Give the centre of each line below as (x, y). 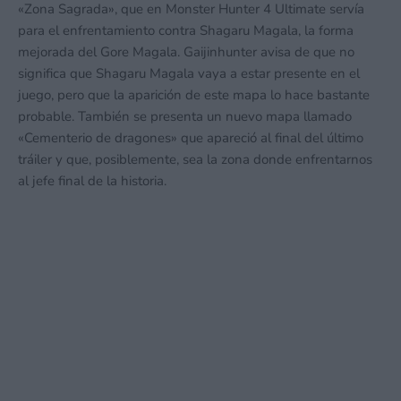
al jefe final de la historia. (92, 181)
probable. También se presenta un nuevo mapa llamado (185, 116)
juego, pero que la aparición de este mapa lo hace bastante (194, 95)
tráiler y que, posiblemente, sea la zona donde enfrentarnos (195, 159)
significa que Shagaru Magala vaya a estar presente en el (189, 73)
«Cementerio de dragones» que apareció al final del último (191, 138)
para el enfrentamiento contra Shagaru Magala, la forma (186, 30)
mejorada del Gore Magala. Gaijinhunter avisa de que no (186, 52)
